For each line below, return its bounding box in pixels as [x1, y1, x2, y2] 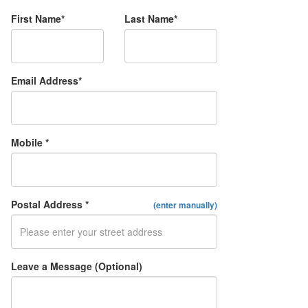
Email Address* [11, 74, 82, 88]
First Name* [11, 12, 65, 26]
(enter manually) [153, 199, 217, 212]
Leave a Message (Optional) [11, 259, 142, 274]
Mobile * [11, 135, 49, 150]
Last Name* [124, 12, 177, 26]
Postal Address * [11, 197, 89, 212]
